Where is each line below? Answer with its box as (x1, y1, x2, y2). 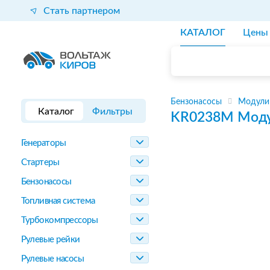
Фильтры (92, 107, 133, 116)
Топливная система (20, 196, 95, 206)
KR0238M (171, 110, 234, 124)
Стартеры (20, 158, 60, 167)
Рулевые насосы (20, 254, 84, 263)
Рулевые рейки (20, 235, 80, 244)
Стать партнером (43, 5, 120, 16)
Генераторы (20, 139, 66, 148)
